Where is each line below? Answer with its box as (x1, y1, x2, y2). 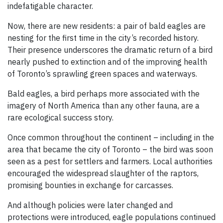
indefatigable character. (7, 1, 93, 11)
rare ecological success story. (7, 112, 113, 123)
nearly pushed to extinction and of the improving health (7, 57, 207, 67)
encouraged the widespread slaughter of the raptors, (7, 168, 199, 179)
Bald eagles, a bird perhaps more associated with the (7, 89, 200, 99)
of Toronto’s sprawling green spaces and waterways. (7, 69, 197, 79)
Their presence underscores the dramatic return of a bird (7, 45, 213, 55)
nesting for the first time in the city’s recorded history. (7, 33, 199, 43)
